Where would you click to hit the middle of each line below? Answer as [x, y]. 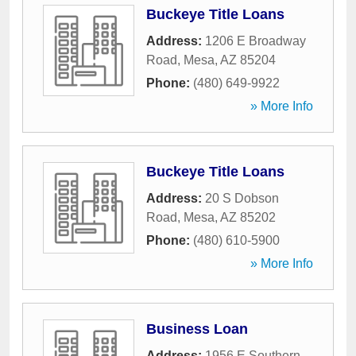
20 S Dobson [242, 198]
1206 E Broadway [255, 41]
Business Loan [197, 329]
